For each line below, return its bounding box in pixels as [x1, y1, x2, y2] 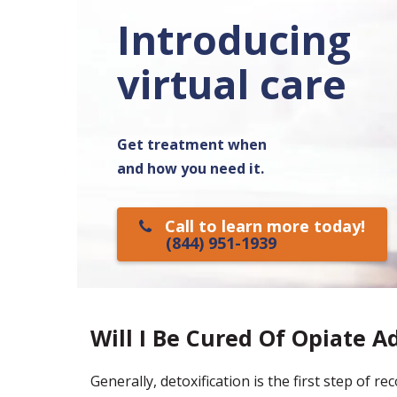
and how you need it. [117, 159, 264, 178]
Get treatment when [117, 135, 267, 154]
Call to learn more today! [165, 215, 365, 237]
